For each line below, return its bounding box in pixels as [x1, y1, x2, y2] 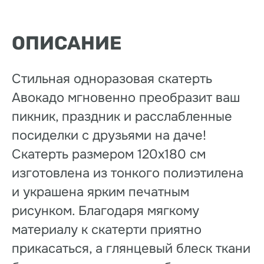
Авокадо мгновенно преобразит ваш [12, 90, 240, 106]
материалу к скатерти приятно [12, 222, 202, 238]
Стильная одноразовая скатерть [12, 71, 212, 87]
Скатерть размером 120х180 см [12, 146, 206, 163]
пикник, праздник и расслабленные [12, 108, 232, 125]
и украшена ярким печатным [12, 184, 189, 200]
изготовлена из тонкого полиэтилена [12, 165, 243, 181]
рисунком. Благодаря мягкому [12, 203, 199, 219]
